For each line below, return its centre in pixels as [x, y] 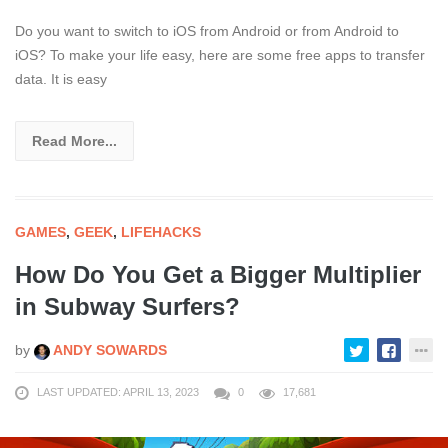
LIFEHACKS [161, 232]
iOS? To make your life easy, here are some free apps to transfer [220, 55]
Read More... [74, 141]
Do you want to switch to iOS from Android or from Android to [207, 31]
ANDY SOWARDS [108, 350]
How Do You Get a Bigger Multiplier [218, 275]
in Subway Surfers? [127, 307]
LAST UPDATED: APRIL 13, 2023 [118, 392]
